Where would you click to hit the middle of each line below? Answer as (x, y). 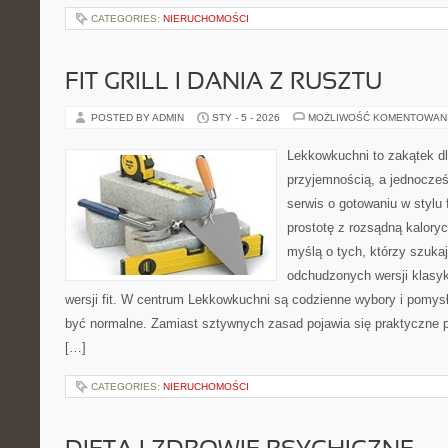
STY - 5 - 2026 (246, 117)
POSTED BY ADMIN (139, 117)
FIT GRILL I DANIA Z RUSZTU (223, 83)
